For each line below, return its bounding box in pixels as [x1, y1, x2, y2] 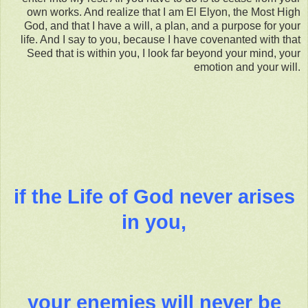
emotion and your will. [194, 61, 300, 74]
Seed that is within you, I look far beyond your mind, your [27, 47, 300, 60]
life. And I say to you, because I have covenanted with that [21, 34, 300, 46]
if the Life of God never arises [13, 186, 295, 208]
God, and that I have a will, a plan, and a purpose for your [24, 20, 300, 32]
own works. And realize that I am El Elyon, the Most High [27, 6, 300, 19]
